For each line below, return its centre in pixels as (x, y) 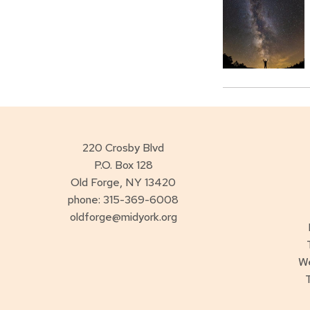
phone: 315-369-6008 (124, 200)
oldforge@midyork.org (123, 217)
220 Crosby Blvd (124, 148)
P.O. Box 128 (123, 165)
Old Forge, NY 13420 (124, 183)
